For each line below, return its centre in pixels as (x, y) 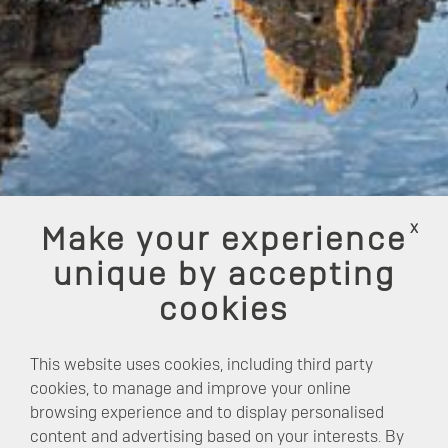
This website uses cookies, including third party (201, 365)
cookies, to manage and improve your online (190, 389)
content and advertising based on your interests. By (217, 437)
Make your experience (224, 241)
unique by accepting (224, 276)
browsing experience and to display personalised (207, 413)
